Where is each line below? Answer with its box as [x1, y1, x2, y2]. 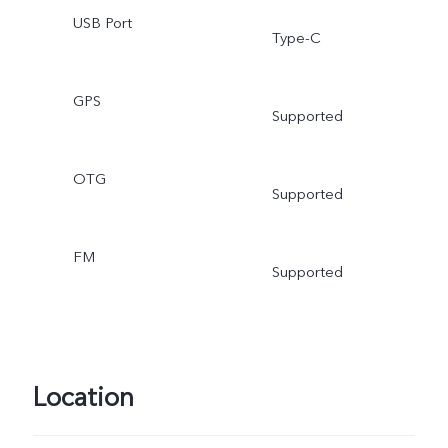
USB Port [72, 13, 132, 34]
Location [32, 380, 134, 417]
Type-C [271, 28, 321, 49]
